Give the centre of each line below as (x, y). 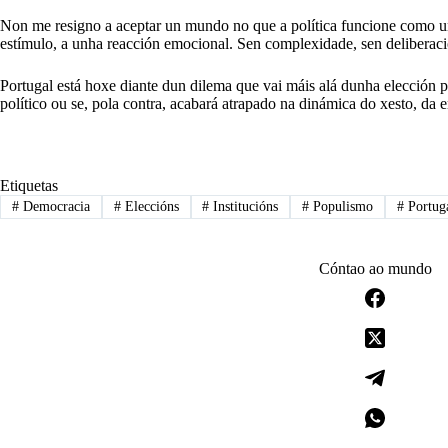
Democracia (54, 207)
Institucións (244, 207)
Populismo (341, 207)
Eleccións (149, 207)
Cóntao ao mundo (375, 269)
